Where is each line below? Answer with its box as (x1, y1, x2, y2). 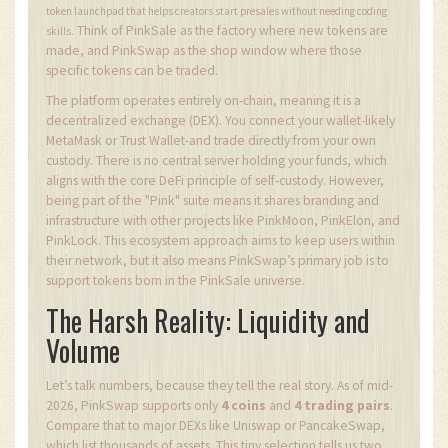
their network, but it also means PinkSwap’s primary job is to (46, 252, 389, 270)
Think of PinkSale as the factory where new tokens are (74, 22, 388, 40)
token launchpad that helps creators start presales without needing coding (46, 4, 387, 19)
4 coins (221, 397, 266, 415)
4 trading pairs (294, 397, 390, 415)
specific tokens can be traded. (46, 62, 218, 80)
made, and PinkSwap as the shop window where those (46, 42, 362, 60)
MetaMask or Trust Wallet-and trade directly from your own (46, 132, 376, 150)
